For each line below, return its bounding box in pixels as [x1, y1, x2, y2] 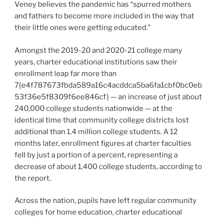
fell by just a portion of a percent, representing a [15, 150, 178, 159]
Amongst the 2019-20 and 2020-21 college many [15, 46, 182, 55]
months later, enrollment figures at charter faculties [15, 139, 191, 148]
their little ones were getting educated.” [15, 23, 151, 32]
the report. [15, 173, 51, 183]
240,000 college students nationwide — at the [15, 104, 172, 113]
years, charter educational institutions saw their [15, 57, 177, 66]
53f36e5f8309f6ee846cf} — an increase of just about [15, 92, 202, 101]
